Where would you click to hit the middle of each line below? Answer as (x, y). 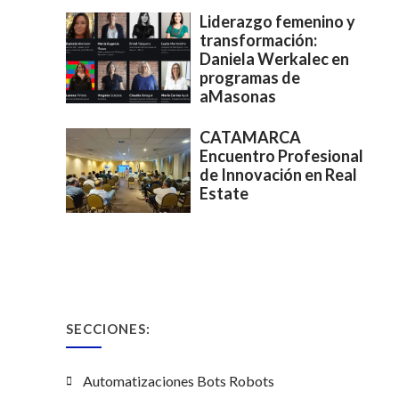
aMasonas (238, 97)
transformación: (258, 41)
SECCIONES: (108, 329)
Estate (224, 194)
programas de (250, 78)
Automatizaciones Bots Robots (179, 381)
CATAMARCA (250, 138)
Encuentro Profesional (281, 156)
